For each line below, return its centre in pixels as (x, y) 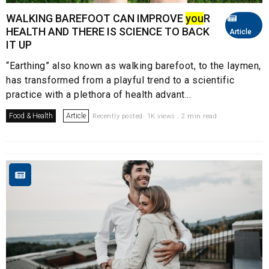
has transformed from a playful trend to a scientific (120, 80)
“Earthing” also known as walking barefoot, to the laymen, (134, 66)
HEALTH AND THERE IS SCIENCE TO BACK (108, 32)
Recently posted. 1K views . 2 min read (155, 116)
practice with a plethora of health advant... (98, 95)
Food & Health (31, 116)
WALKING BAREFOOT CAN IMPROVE (96, 19)
